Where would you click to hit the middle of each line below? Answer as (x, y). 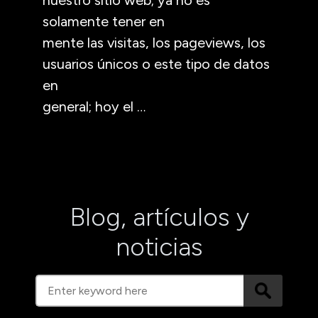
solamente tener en (104, 21)
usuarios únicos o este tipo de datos (156, 64)
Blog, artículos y (159, 216)
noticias (159, 246)
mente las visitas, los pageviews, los (154, 42)
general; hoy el (90, 106)
